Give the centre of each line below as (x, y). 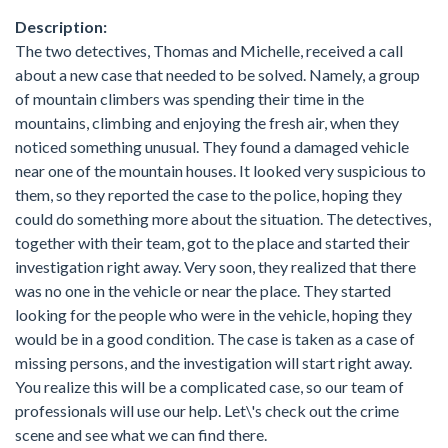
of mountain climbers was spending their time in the (189, 98)
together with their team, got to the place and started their (212, 242)
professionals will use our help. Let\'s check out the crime (207, 410)
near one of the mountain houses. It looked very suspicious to (220, 170)
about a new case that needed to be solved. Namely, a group (217, 74)
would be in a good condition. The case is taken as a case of (215, 338)
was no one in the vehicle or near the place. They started (203, 290)
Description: (61, 26)
